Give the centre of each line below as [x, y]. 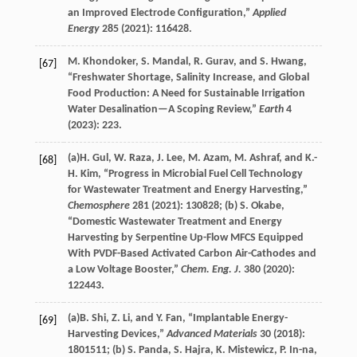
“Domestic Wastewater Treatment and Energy [175, 222]
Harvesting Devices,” [117, 334]
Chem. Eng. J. [211, 269]
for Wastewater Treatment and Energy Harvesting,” [187, 190]
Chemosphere [98, 206]
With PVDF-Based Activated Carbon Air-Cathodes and [192, 253]
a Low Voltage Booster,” [124, 269]
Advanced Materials [212, 334]
